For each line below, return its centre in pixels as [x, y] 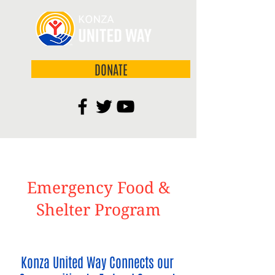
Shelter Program [98, 209]
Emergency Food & [98, 187]
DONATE [111, 69]
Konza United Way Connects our [97, 261]
